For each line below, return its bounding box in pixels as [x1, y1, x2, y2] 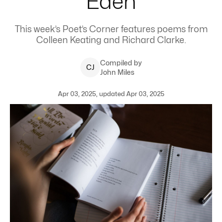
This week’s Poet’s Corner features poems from [14, 24, 208, 34]
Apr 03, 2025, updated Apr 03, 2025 [57, 90, 165, 98]
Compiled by [100, 58, 142, 67]
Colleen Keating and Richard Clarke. [36, 35, 186, 45]
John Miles [100, 68, 134, 76]
